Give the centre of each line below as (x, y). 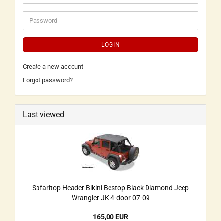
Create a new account (53, 66)
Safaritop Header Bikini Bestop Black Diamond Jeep (110, 188)
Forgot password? (48, 80)
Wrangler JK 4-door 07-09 (110, 198)
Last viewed (43, 114)
